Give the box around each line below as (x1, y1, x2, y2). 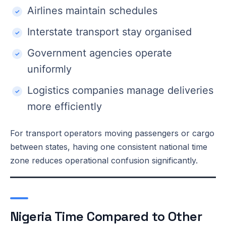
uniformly (27, 63, 72, 75)
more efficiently (27, 100, 102, 112)
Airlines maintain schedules (27, 4, 157, 17)
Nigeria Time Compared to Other (10, 207, 202, 225)
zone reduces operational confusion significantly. (10, 155, 198, 165)
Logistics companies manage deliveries (27, 84, 213, 96)
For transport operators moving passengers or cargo (10, 128, 214, 138)
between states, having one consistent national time (10, 141, 207, 152)
